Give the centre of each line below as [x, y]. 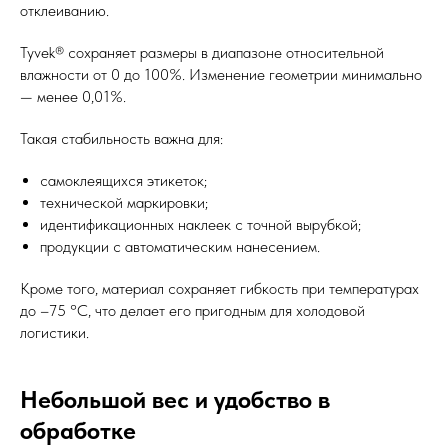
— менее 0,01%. [73, 96]
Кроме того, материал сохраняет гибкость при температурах [219, 288]
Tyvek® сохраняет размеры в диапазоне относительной [202, 52]
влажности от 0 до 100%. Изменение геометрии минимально [221, 74]
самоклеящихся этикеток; [123, 180]
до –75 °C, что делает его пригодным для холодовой [192, 310]
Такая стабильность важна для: [121, 138]
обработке [78, 430]
